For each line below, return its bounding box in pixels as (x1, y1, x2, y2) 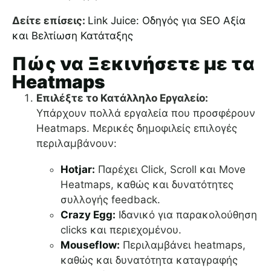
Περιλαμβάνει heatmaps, (120, 239, 246, 252)
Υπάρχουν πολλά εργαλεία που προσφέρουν (36, 107, 255, 120)
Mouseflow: (60, 239, 120, 252)
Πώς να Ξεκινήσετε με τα (12, 53, 255, 75)
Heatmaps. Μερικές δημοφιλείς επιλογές (36, 122, 237, 135)
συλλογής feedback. (60, 194, 160, 206)
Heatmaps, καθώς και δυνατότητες (60, 178, 233, 191)
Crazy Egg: (60, 209, 116, 221)
